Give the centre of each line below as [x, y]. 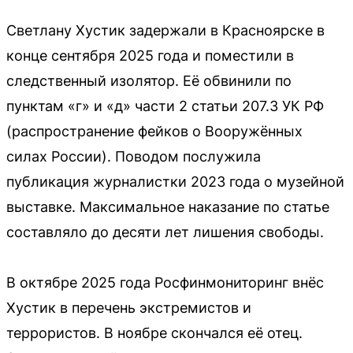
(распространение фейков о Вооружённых [154, 131]
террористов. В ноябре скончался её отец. [154, 333]
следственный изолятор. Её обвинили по [149, 80]
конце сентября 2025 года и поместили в [150, 55]
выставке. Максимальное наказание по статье [168, 206]
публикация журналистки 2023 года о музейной [175, 181]
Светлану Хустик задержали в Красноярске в [165, 30]
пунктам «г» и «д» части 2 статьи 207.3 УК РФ [165, 106]
